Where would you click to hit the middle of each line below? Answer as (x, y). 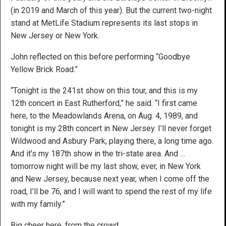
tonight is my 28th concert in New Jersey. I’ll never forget (111, 128)
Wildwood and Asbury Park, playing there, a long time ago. (112, 141)
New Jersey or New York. (55, 35)
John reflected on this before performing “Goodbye (100, 56)
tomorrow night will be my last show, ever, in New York (106, 166)
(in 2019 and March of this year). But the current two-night (111, 10)
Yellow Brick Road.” (44, 69)
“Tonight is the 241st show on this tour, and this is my (104, 90)
